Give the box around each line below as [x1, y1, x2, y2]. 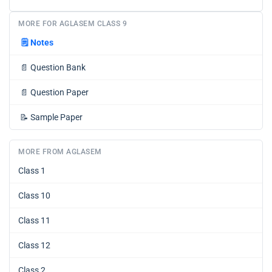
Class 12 [18, 240, 50, 250]
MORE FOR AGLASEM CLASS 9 [18, 19, 127, 28]
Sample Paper [30, 112, 83, 122]
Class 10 [18, 191, 50, 200]
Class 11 [18, 216, 50, 225]
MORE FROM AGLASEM [18, 148, 102, 156]
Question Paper [30, 87, 89, 97]
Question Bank [30, 63, 86, 72]
